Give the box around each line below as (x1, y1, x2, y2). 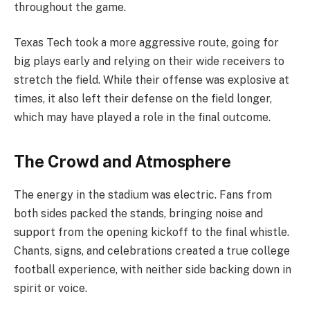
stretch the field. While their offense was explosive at (14, 73, 289, 87)
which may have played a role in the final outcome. (14, 111, 271, 125)
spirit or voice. (14, 282, 87, 295)
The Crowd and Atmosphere (14, 151, 231, 171)
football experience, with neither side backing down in (14, 263, 291, 277)
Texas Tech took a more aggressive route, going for (14, 36, 279, 50)
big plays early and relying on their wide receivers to (14, 55, 284, 69)
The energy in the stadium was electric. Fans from (14, 188, 272, 202)
